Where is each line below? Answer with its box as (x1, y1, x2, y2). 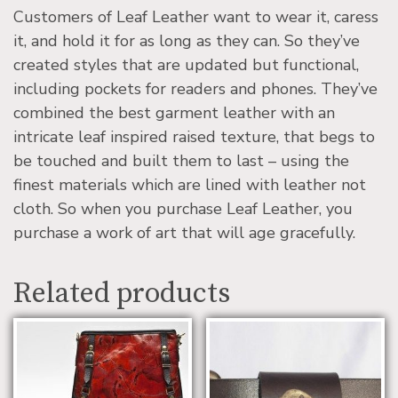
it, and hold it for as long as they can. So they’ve (13, 30, 360, 52)
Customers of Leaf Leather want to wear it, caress (13, 6, 378, 28)
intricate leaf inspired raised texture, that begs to (13, 126, 375, 148)
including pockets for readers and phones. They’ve (13, 78, 378, 100)
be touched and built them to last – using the (13, 150, 349, 172)
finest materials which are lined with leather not (13, 174, 366, 196)
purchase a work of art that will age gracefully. (13, 222, 355, 244)
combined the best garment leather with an (13, 102, 335, 124)
